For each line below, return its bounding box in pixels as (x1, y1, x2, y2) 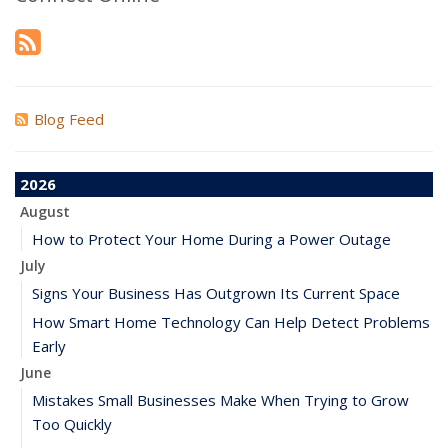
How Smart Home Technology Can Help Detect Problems (32, 311, 430, 332)
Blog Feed (34, 108, 104, 129)
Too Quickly (32, 413, 112, 434)
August (20, 201, 70, 221)
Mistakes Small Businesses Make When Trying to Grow (32, 389, 409, 410)
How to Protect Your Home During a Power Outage (32, 228, 391, 249)
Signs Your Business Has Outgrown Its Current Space (32, 282, 400, 303)
